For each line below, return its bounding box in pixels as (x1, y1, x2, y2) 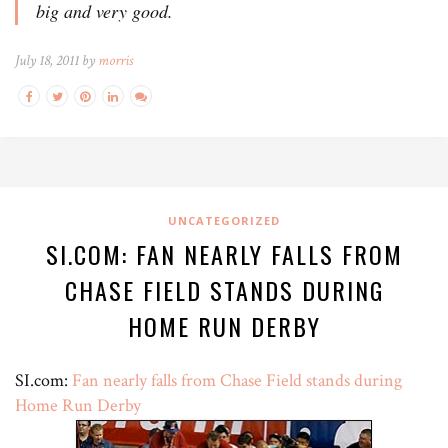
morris (98, 50, 133, 70)
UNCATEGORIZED (168, 212, 280, 228)
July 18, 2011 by (15, 50, 98, 70)
